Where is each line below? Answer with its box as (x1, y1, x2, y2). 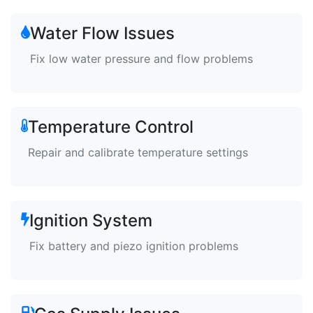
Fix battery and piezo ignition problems (29, 239, 238, 253)
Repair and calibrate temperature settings (28, 145, 248, 159)
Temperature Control (28, 117, 194, 137)
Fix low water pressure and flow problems (30, 52, 253, 66)
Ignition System (29, 210, 152, 231)
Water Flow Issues (30, 23, 175, 43)
